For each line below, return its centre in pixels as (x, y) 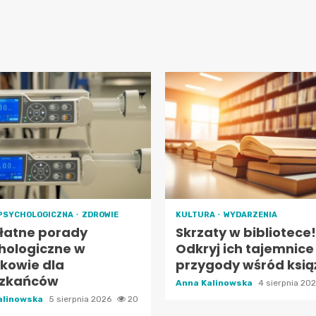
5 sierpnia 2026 (81, 299)
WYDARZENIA (250, 215)
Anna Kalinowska (215, 283)
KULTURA (196, 215)
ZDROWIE (100, 215)
